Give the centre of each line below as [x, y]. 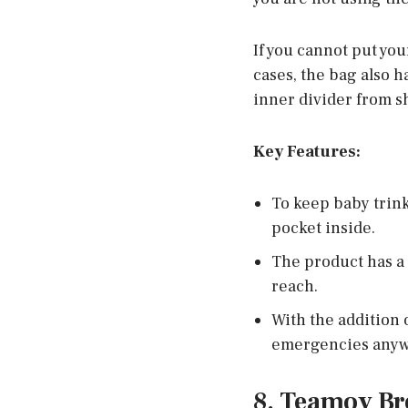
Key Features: [306, 152]
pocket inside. [323, 229]
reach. [294, 287]
